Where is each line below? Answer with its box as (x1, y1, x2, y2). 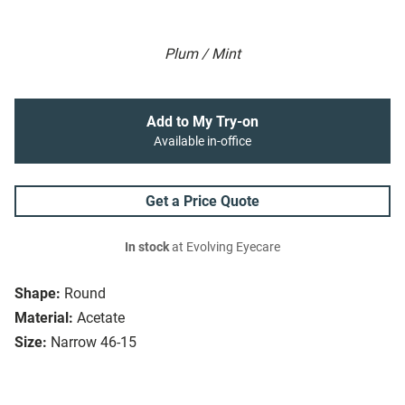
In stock (125, 240, 169, 256)
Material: (14, 309, 73, 327)
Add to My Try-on (146, 113, 259, 131)
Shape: (14, 285, 61, 303)
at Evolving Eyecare (169, 240, 280, 256)
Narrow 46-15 (51, 334, 137, 352)
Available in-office (154, 134, 251, 150)
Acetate (77, 309, 125, 327)
